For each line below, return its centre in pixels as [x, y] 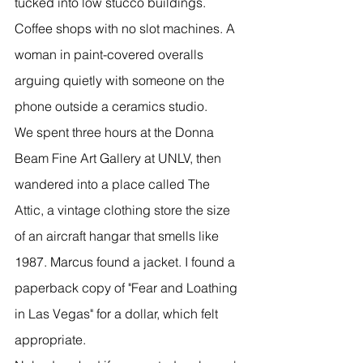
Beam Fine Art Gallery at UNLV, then [120, 158]
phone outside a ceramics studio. [111, 106]
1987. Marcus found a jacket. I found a [126, 261]
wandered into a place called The [114, 184]
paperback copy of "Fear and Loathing [128, 287]
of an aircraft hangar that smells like [118, 235]
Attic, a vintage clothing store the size [124, 209]
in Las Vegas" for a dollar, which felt [118, 313]
